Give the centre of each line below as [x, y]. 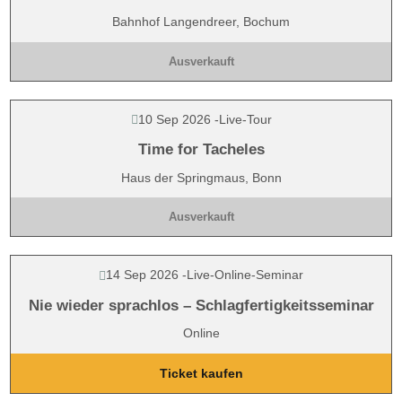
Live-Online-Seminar [245, 275]
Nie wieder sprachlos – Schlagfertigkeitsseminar [201, 305]
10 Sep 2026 [174, 119]
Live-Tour [245, 119]
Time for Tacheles [201, 149]
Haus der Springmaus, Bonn [201, 177]
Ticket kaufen [201, 373]
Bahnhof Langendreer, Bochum [201, 22]
